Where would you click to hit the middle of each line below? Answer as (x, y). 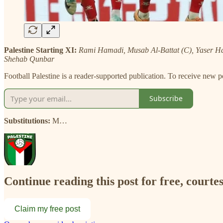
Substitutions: (28, 120)
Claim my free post (47, 209)
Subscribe (166, 99)
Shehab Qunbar (29, 59)
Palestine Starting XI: (41, 50)
